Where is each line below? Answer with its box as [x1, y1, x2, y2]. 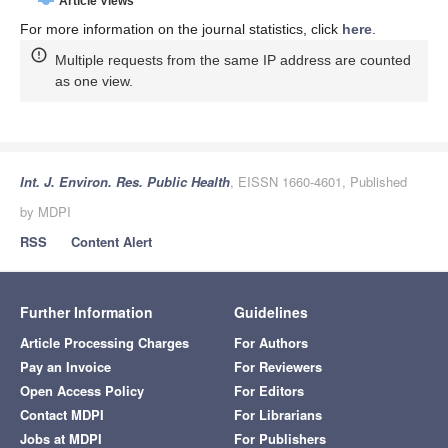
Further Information [20, 301, 153, 322]
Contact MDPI [20, 404, 104, 424]
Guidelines [234, 301, 308, 322]
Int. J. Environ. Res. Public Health [20, 171, 230, 191]
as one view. [55, 73, 133, 90]
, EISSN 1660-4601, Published [230, 171, 407, 191]
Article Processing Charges [20, 332, 189, 352]
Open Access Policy [20, 380, 144, 400]
